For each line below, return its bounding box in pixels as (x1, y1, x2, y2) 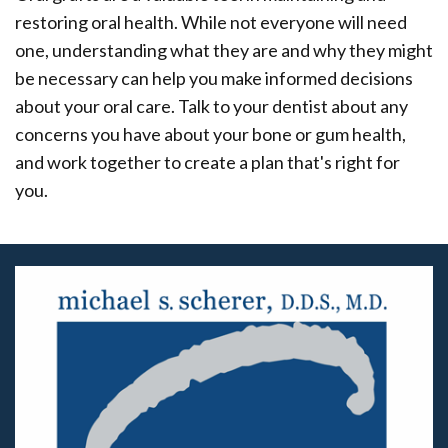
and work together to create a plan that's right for (15, 151, 400, 174)
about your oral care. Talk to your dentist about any (15, 95, 408, 118)
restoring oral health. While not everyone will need (15, 11, 407, 34)
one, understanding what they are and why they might (15, 39, 433, 62)
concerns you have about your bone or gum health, (15, 123, 406, 146)
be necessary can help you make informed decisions (15, 67, 413, 90)
